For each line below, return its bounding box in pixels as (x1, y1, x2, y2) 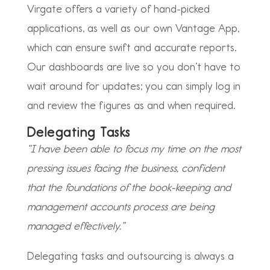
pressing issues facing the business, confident (27, 162, 225, 175)
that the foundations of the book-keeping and (27, 181, 231, 194)
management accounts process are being (27, 200, 215, 213)
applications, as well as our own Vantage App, (27, 22, 239, 35)
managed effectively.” (27, 219, 125, 233)
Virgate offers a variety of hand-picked (27, 2, 210, 16)
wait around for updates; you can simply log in (27, 80, 240, 93)
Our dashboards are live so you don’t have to (27, 60, 240, 74)
